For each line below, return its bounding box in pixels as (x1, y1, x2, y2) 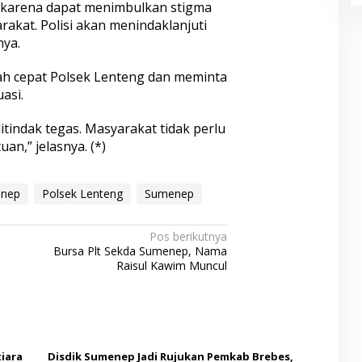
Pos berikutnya (149, 228, 228, 244)
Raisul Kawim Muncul (116, 257, 228, 273)
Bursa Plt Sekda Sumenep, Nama (53, 242, 228, 259)
